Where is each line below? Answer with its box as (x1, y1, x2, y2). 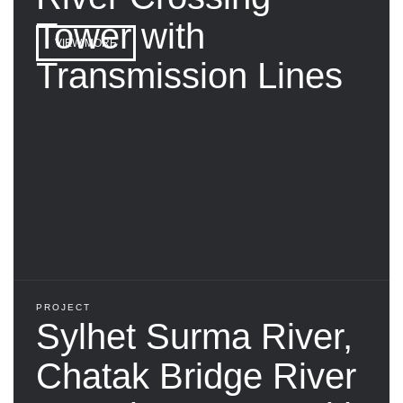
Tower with (36, 15, 205, 56)
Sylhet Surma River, (36, 316, 353, 356)
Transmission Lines (36, 55, 343, 95)
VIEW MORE (55, 36, 117, 49)
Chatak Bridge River (36, 355, 356, 396)
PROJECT (36, 301, 91, 312)
